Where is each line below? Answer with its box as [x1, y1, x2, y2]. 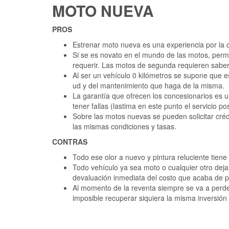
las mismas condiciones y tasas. [73, 121, 176, 132]
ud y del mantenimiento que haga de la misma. [73, 80, 224, 91]
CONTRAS [52, 136, 87, 147]
